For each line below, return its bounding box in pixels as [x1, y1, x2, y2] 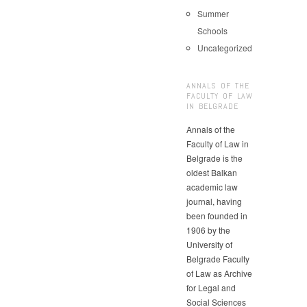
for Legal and [186, 281, 236, 293]
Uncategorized [197, 41, 252, 53]
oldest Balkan [186, 166, 237, 178]
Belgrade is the [186, 151, 243, 164]
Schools [197, 24, 228, 36]
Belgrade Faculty [186, 252, 249, 265]
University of [186, 238, 232, 250]
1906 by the [186, 223, 230, 236]
